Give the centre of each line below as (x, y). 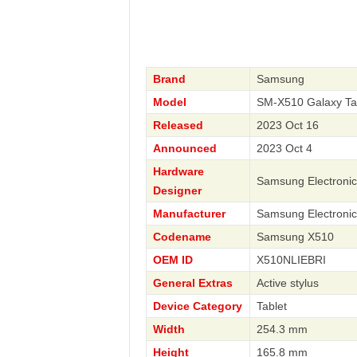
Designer (177, 190)
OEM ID (173, 260)
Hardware (178, 171)
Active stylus (287, 283)
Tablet (271, 306)
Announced (184, 148)
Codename (182, 237)
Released (178, 125)
